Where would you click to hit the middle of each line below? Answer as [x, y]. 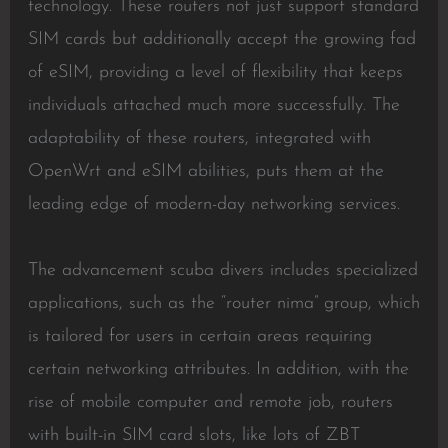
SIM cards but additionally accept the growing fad [221, 39]
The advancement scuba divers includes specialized [222, 270]
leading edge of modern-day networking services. [213, 204]
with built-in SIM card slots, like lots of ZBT [193, 435]
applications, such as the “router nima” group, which [223, 303]
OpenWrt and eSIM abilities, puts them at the [205, 171]
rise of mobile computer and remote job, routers [210, 402]
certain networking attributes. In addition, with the [218, 369]
